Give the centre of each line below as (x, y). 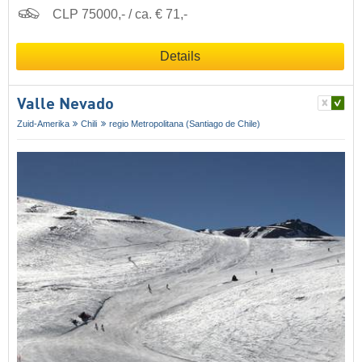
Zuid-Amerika (43, 123)
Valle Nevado (65, 105)
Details (180, 56)
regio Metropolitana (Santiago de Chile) (184, 123)
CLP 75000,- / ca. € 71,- (120, 14)
